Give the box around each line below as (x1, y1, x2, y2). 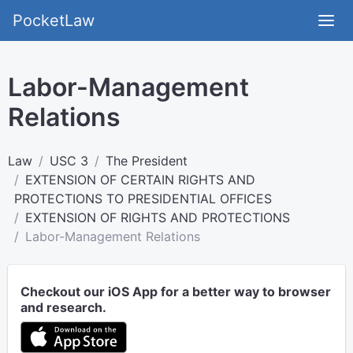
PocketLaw (13, 11, 95, 30)
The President (106, 153, 188, 169)
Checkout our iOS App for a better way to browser (20, 284, 331, 299)
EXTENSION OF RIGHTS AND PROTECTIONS (25, 210, 290, 225)
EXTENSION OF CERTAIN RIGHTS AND (25, 172, 255, 188)
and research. (20, 299, 106, 315)
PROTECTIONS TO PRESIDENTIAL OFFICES (14, 191, 272, 206)
